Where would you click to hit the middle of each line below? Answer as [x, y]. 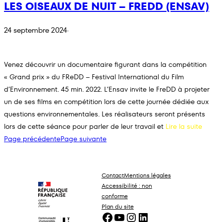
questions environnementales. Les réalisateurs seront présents [105, 114]
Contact [112, 175]
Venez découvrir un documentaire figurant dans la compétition [105, 65]
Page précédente [32, 139]
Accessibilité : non [127, 186]
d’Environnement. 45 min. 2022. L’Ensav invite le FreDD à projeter [107, 89]
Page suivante [83, 139]
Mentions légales [147, 175]
